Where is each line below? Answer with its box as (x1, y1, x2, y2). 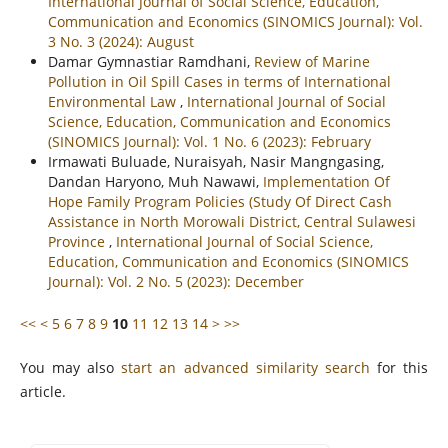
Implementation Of (262, 171, 390, 191)
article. (19, 381, 66, 401)
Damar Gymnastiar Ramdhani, (47, 51, 254, 71)
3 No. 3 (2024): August (47, 31, 194, 51)
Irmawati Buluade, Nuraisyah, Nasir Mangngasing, (47, 151, 384, 171)
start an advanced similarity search (121, 357, 370, 377)
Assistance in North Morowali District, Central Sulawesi (47, 211, 416, 231)
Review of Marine (253, 51, 370, 71)
